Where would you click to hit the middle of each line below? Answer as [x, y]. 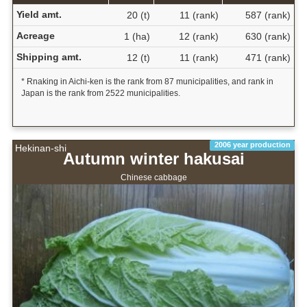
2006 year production [252, 145]
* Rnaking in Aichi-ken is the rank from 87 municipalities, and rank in [147, 81]
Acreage [35, 35]
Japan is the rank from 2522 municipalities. [100, 93]
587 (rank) [268, 15]
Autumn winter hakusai [153, 159]
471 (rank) [268, 57]
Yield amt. [39, 14]
